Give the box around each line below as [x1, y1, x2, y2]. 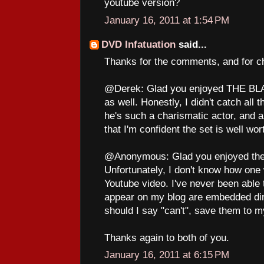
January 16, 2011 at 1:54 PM [104, 14, 229, 26]
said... [176, 39, 207, 50]
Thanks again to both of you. [104, 232, 229, 243]
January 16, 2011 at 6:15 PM [104, 249, 229, 260]
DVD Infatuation [101, 39, 176, 50]
